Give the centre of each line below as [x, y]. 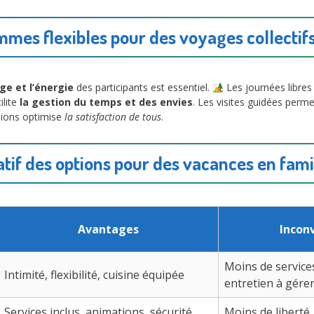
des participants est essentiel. [143, 88]
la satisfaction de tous [113, 117]
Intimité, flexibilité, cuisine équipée [94, 274]
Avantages [108, 229]
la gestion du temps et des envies [106, 102]
